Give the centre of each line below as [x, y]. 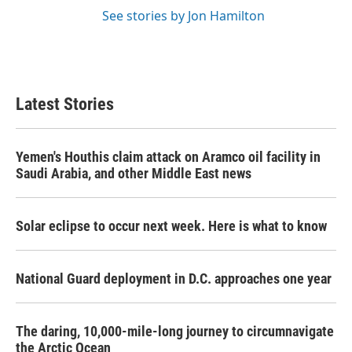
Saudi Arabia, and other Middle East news [134, 173]
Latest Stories [65, 104]
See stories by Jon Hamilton [183, 16]
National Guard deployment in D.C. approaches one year [174, 279]
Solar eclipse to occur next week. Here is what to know [171, 226]
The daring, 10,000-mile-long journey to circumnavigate [175, 331]
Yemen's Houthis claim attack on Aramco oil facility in [168, 157]
